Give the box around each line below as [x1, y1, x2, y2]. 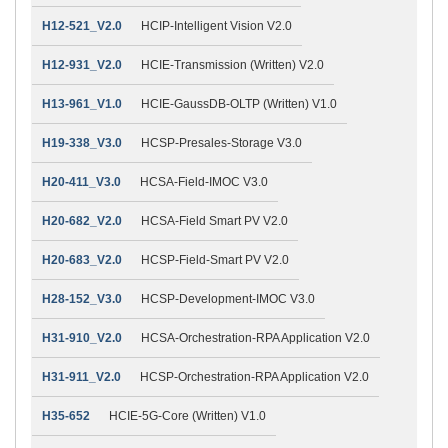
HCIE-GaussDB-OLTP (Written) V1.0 [141, 96, 337, 111]
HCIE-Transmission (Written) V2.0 [141, 57, 324, 72]
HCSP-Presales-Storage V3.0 [141, 135, 302, 150]
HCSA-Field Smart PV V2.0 [141, 213, 288, 228]
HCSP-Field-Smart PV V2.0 [141, 252, 289, 267]
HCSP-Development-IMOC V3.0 [141, 291, 315, 306]
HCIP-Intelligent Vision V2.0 [141, 18, 292, 33]
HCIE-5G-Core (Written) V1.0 [109, 408, 266, 423]
